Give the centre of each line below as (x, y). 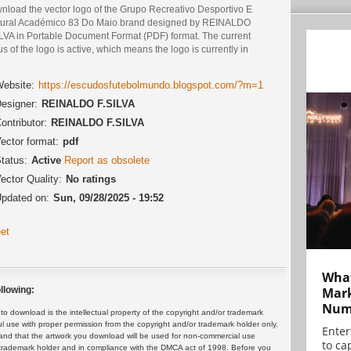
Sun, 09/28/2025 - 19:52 (109, 198)
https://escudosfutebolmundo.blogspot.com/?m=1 (151, 85)
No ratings (91, 179)
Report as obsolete (107, 161)
